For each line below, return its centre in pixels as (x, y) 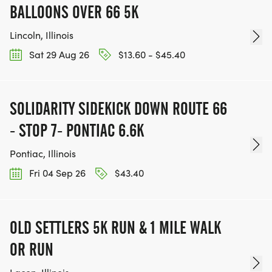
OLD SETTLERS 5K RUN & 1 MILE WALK (115, 227)
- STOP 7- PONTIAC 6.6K (77, 131)
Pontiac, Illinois (43, 154)
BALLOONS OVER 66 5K (74, 12)
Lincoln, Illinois (42, 35)
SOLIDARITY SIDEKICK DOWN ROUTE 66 (118, 109)
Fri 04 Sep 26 (56, 173)
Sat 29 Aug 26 (58, 55)
